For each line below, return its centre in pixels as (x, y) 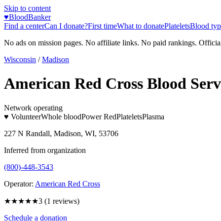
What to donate (141, 26)
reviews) (65, 201)
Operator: (19, 184)
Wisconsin (20, 59)
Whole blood (61, 116)
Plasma (153, 116)
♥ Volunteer (22, 116)
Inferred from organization (45, 150)
